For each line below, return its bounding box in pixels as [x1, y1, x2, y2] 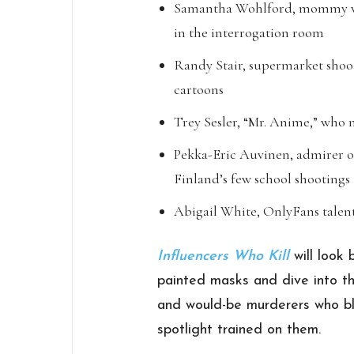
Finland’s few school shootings [174, 170, 351, 188]
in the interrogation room [174, 24, 325, 42]
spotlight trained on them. [157, 322, 322, 338]
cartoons [174, 81, 224, 99]
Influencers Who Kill [157, 249, 295, 265]
